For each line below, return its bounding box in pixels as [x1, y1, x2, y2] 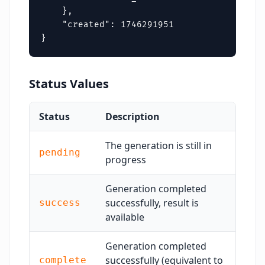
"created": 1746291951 [41, 20, 174, 30]
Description [105, 110, 160, 123]
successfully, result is [105, 196, 199, 209]
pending [39, 147, 80, 158]
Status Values [29, 76, 109, 92]
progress [105, 153, 146, 166]
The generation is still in [105, 139, 212, 152]
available [105, 211, 144, 224]
